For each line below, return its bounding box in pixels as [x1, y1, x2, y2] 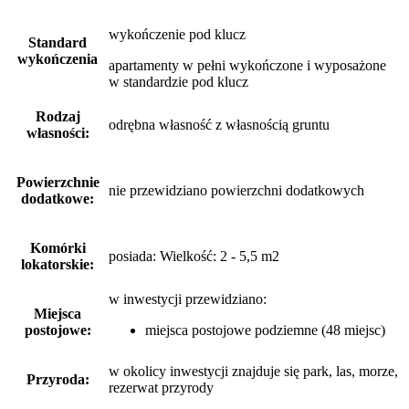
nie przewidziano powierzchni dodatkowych [109, 182, 364, 198]
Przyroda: [26, 371, 89, 387]
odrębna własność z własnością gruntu [109, 116, 330, 132]
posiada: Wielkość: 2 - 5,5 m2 [109, 247, 279, 264]
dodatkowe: [21, 190, 94, 206]
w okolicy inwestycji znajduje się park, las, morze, [109, 362, 398, 379]
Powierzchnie [16, 173, 100, 190]
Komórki [29, 239, 86, 256]
